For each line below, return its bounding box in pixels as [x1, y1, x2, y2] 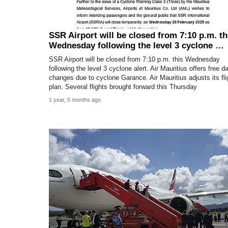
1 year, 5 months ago [49, 97, 101, 103]
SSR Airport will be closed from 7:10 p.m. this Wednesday [49, 56, 220, 64]
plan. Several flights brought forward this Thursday [49, 83, 197, 91]
